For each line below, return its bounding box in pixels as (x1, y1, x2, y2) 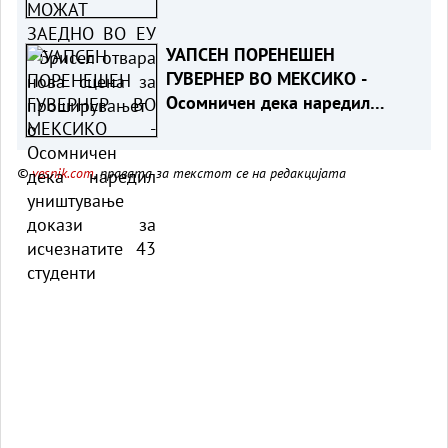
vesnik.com (32, 162, 94, 182)
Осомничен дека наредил (165, 90, 370, 114)
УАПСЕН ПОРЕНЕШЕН (165, 42, 335, 66)
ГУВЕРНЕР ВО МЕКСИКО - (165, 66, 367, 90)
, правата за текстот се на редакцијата (94, 162, 346, 182)
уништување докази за (165, 114, 350, 138)
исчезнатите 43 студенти (165, 138, 366, 162)
